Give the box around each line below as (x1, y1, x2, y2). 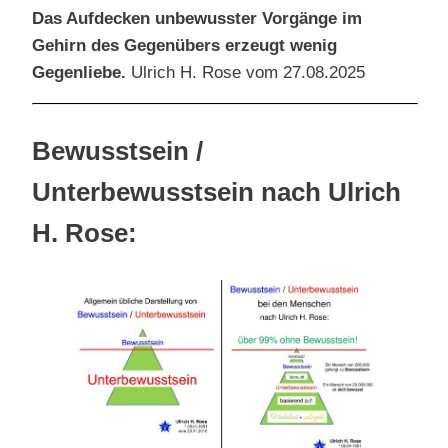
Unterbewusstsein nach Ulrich (32, 177, 401, 208)
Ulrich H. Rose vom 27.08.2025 (126, 63, 365, 83)
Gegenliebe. (32, 63, 126, 83)
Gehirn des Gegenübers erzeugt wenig (32, 36, 337, 56)
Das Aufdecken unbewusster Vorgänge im (32, 9, 362, 29)
